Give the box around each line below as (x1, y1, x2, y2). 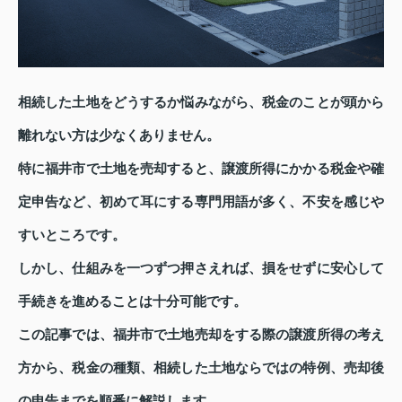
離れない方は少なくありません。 (18, 127, 220, 143)
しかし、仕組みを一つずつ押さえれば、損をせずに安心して (18, 260, 384, 275)
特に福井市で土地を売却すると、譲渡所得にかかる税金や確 (18, 161, 384, 176)
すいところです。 (18, 227, 126, 242)
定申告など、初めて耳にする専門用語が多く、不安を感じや (18, 194, 384, 209)
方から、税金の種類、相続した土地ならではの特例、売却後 (18, 360, 384, 375)
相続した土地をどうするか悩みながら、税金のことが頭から (18, 94, 384, 109)
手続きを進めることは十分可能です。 (18, 293, 247, 309)
